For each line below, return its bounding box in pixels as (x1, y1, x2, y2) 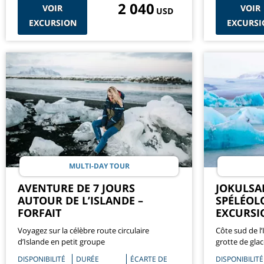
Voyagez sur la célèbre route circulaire (18, 225, 149, 236)
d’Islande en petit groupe (18, 236, 105, 247)
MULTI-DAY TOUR (68, 161, 130, 171)
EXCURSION (28, 16, 77, 28)
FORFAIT (18, 206, 61, 220)
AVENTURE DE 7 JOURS (18, 181, 135, 196)
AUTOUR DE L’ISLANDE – (18, 193, 143, 208)
